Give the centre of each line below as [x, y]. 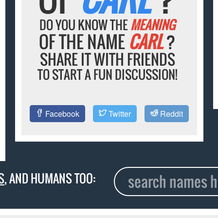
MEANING [153, 25]
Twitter [118, 114]
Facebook [61, 114]
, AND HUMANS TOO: [50, 178]
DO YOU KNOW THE [85, 25]
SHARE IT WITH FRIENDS [107, 59]
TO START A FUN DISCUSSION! [107, 74]
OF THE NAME [84, 42]
